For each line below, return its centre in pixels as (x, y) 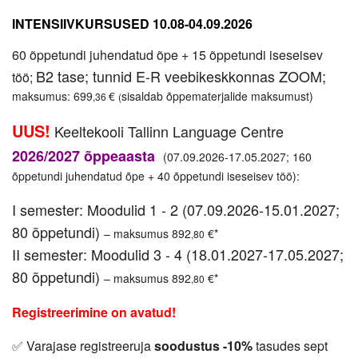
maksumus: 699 (52, 96)
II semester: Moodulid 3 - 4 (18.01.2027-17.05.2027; (178, 254)
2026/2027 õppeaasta (86, 156)
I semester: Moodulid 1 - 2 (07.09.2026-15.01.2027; (176, 209)
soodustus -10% (203, 346)
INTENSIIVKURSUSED (82, 24)
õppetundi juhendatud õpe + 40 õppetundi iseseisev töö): (156, 176)
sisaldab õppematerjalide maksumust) (217, 96)
